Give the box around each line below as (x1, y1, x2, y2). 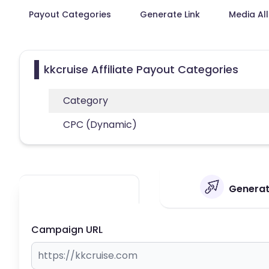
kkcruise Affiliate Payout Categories (44, 61, 238, 77)
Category (63, 93, 108, 107)
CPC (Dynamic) (63, 117, 137, 131)
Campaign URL (31, 222, 103, 237)
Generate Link (140, 8, 200, 20)
